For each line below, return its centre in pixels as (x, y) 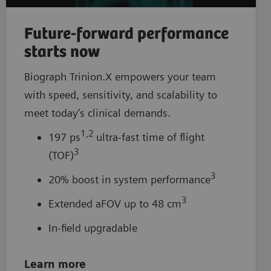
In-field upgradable (93, 227)
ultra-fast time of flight (150, 137)
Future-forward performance (126, 34)
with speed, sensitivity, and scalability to (120, 94)
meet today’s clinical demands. (97, 113)
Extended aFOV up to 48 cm (115, 203)
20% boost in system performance (129, 179)
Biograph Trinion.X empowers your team (120, 76)
